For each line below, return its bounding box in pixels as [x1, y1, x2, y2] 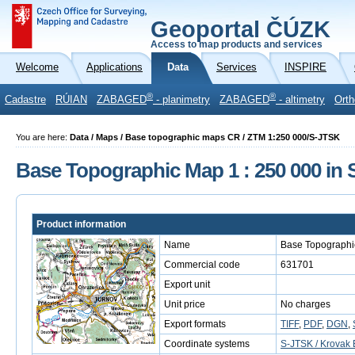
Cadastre [5, 94, 46, 105]
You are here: [16, 132, 70, 142]
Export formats [164, 319, 226, 330]
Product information [36, 219, 126, 230]
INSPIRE [284, 62, 326, 73]
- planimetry [153, 94, 210, 105]
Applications [86, 62, 143, 73]
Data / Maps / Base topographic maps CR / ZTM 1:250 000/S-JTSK [70, 132, 340, 142]
